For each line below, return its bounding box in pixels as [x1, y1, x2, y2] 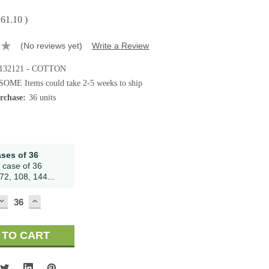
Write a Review [92, 40, 150, 50]
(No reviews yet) [20, 40, 83, 50]
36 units [29, 92, 56, 102]
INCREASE [30, 194, 86, 207]
